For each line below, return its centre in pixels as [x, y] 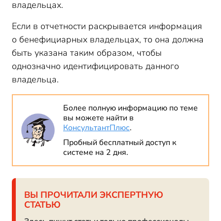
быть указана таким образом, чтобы [87, 53]
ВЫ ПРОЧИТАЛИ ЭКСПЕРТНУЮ [94, 195]
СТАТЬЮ [42, 205]
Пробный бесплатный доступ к [120, 143]
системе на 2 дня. [96, 152]
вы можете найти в [98, 118]
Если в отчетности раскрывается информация [107, 26]
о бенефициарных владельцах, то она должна [108, 39]
